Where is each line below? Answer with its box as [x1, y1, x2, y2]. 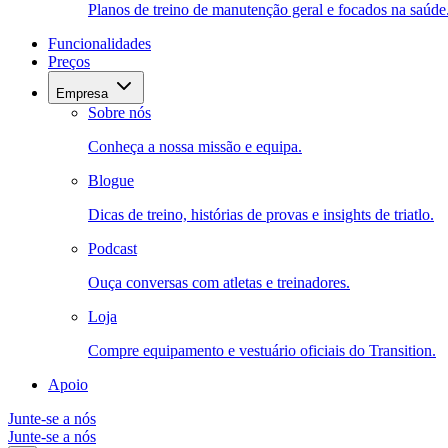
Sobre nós [88, 104, 151, 121]
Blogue [88, 172, 134, 189]
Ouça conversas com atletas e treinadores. [88, 274, 350, 291]
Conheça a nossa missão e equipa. [88, 138, 302, 155]
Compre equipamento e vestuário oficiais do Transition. [88, 342, 436, 359]
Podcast [88, 240, 137, 257]
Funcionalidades [48, 35, 151, 52]
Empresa [56, 86, 108, 101]
